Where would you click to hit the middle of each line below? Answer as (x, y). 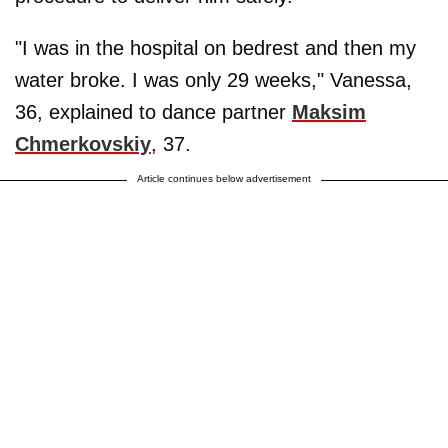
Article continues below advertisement (224, 178)
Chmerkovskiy (83, 144)
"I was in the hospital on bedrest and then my (215, 48)
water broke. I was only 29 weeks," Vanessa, (213, 80)
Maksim (329, 112)
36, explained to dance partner (153, 112)
